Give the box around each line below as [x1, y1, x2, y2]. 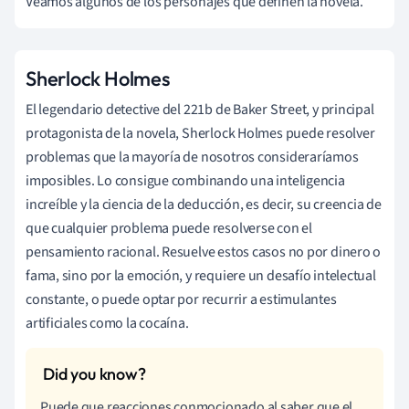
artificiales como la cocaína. [26, 312, 189, 333]
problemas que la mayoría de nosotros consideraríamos [26, 146, 359, 167]
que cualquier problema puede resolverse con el [26, 217, 312, 238]
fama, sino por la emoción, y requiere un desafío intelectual [26, 265, 376, 286]
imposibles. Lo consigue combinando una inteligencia [26, 170, 345, 191]
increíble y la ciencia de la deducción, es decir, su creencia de [26, 194, 382, 215]
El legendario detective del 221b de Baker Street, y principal [26, 99, 374, 120]
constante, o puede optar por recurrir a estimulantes [26, 288, 337, 309]
